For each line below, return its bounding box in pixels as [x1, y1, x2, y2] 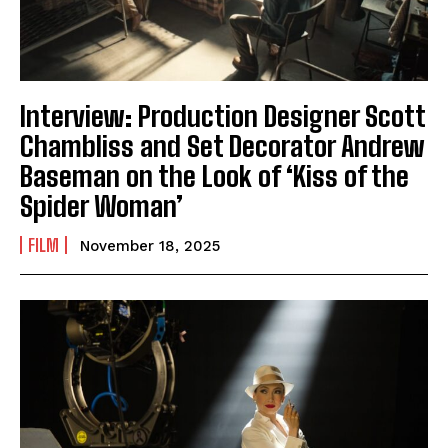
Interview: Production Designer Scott [20, 99, 426, 134]
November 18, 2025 [80, 237, 220, 256]
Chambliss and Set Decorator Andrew [20, 129, 425, 164]
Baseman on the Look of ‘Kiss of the [20, 159, 409, 194]
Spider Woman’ [20, 189, 183, 224]
